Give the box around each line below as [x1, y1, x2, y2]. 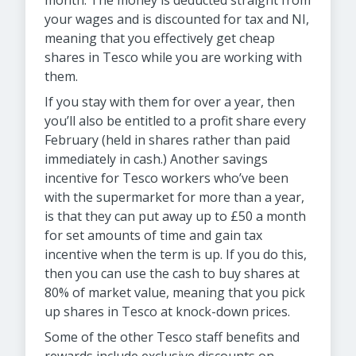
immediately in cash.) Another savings [44, 150, 268, 168]
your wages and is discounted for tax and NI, [44, 10, 309, 28]
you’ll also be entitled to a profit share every [44, 112, 306, 130]
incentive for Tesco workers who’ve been [44, 169, 288, 187]
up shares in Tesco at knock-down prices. [44, 303, 290, 320]
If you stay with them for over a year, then [44, 93, 295, 110]
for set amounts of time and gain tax [44, 226, 262, 244]
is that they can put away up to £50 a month [44, 207, 306, 225]
